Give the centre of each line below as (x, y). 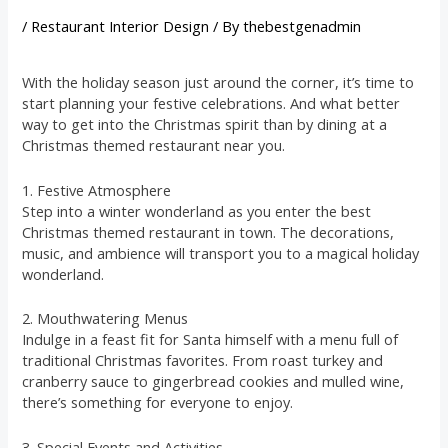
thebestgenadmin (302, 25)
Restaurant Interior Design (120, 25)
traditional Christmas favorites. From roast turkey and (203, 360)
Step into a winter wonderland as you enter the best (197, 210)
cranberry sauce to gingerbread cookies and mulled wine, (213, 381)
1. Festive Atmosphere (97, 189)
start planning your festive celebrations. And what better (211, 103)
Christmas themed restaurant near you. (154, 145)
